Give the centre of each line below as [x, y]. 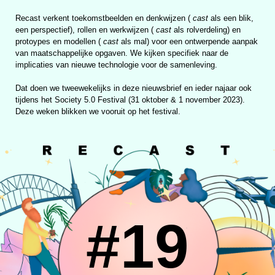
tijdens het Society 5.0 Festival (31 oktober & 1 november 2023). [130, 100]
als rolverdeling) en [206, 30]
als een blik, [231, 18]
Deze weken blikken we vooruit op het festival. [98, 111]
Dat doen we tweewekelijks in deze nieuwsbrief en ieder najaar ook [134, 88]
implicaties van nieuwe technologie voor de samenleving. [116, 65]
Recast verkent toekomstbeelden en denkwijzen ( [104, 18]
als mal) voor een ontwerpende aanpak [188, 41]
